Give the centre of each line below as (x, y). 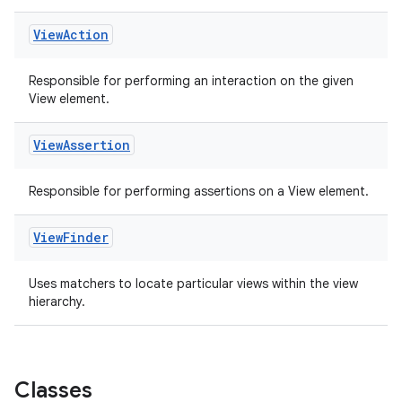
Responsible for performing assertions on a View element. (199, 191)
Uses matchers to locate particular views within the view (193, 284)
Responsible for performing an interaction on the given (191, 81)
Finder (86, 237)
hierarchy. (57, 301)
